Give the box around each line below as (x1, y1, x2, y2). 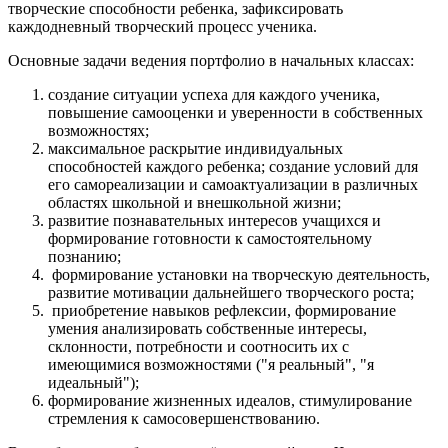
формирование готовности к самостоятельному (48, 230, 372, 248)
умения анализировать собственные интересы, (48, 320, 367, 338)
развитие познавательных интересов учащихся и (48, 212, 381, 230)
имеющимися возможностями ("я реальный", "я (48, 356, 374, 374)
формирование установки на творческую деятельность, (48, 266, 430, 284)
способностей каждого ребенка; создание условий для (48, 158, 418, 176)
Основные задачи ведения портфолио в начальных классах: (8, 52, 414, 70)
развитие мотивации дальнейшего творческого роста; (48, 284, 422, 302)
